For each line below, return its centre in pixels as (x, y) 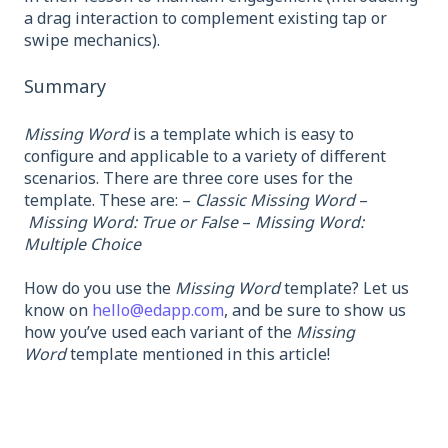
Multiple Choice (82, 243)
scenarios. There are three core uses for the (188, 177)
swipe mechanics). (92, 39)
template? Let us (344, 288)
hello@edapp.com (158, 310)
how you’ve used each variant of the (160, 332)
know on (58, 310)
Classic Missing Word (275, 199)
